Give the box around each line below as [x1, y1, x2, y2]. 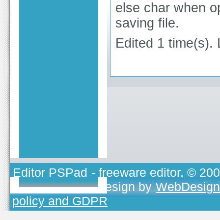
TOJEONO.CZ [12, 179, 91, 193]
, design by [91, 179, 155, 193]
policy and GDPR [12, 193, 108, 208]
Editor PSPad [13, 165, 87, 179]
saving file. [115, 15, 179, 30]
